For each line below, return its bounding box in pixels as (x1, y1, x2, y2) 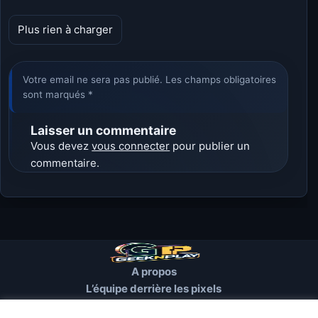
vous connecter (92, 138, 170, 153)
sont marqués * (23, 88, 94, 100)
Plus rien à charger (18, 23, 114, 37)
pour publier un (170, 138, 251, 153)
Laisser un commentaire (31, 122, 177, 138)
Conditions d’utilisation (94, 298, 213, 312)
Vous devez (31, 138, 92, 153)
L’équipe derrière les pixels (86, 281, 221, 295)
